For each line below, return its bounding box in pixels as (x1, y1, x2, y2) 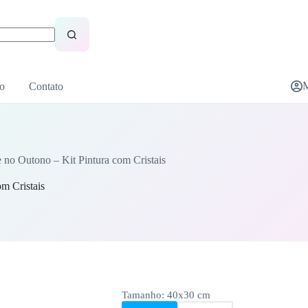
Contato (28, 80, 63, 92)
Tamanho (121, 289, 162, 300)
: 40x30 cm (161, 289, 210, 300)
